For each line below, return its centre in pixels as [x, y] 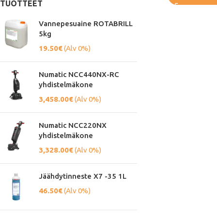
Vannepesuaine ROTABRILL [86, 23]
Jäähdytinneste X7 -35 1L [83, 176]
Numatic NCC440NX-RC [79, 74]
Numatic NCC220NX [73, 125]
